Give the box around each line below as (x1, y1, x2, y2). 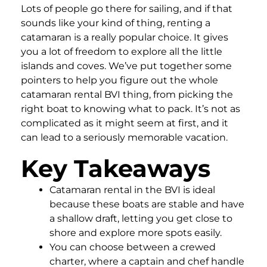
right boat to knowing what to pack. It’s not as (21, 103, 240, 114)
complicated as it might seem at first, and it (21, 117, 228, 129)
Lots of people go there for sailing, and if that (21, 2, 232, 14)
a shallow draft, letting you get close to (49, 212, 232, 224)
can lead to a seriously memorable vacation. (21, 131, 228, 143)
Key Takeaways (21, 153, 210, 183)
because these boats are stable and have (49, 198, 244, 210)
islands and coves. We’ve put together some (21, 60, 232, 72)
